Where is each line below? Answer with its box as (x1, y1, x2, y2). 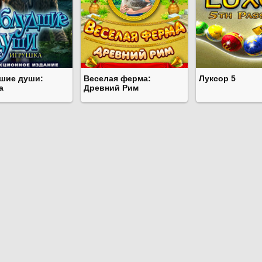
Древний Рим (84, 83, 139, 92)
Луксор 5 (199, 74, 236, 83)
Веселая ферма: (84, 74, 151, 83)
